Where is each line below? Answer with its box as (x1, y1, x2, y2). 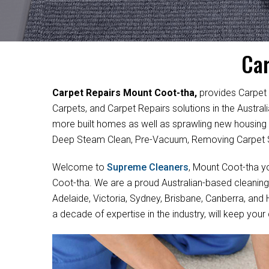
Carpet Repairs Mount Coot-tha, (52, 87, 199, 98)
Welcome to (52, 162, 107, 173)
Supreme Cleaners (107, 162, 189, 173)
